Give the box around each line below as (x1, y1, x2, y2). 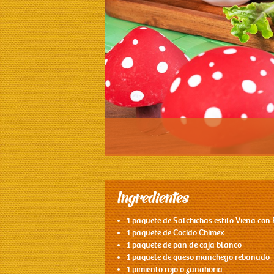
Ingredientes (117, 185, 189, 215)
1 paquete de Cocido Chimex (127, 228, 224, 239)
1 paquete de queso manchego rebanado (127, 252, 270, 263)
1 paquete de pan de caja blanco (127, 240, 242, 251)
